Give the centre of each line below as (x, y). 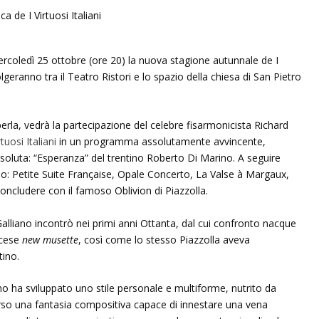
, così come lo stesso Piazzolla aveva (164, 239)
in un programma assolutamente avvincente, (161, 142)
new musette (50, 239)
